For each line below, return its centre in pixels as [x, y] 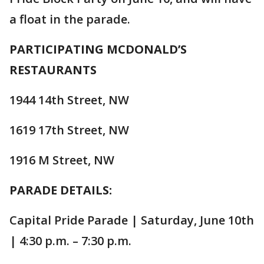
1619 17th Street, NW [69, 130]
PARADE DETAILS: [61, 190]
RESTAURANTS [53, 70]
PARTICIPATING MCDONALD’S [98, 49]
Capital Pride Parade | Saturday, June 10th [132, 220]
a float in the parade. [70, 19]
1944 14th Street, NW [69, 100]
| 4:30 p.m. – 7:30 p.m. [70, 241]
